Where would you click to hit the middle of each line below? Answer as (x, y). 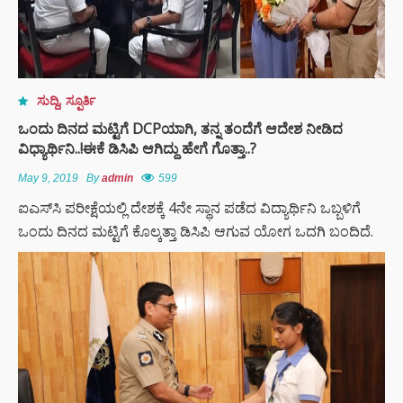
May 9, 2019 (48, 178)
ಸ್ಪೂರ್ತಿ (81, 100)
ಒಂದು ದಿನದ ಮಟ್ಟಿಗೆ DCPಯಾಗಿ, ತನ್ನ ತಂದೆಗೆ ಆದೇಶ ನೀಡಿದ (180, 128)
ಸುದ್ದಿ (48, 100)
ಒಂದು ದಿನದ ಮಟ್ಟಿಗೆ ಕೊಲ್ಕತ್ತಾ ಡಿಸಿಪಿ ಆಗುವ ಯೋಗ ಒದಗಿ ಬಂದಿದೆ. (196, 231)
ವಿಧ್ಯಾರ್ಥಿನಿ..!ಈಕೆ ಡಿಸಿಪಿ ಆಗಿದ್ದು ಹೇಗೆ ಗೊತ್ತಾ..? (137, 148)
